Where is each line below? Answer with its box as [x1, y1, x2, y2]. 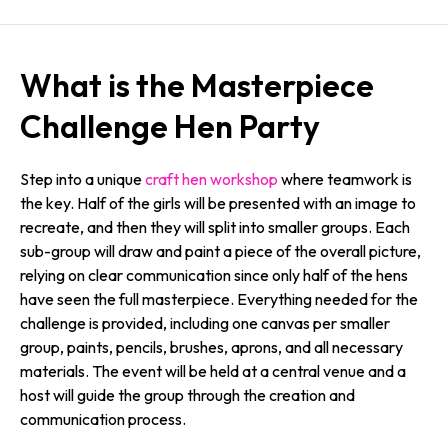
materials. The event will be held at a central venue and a [20, 361, 406, 381]
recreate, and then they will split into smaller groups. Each [20, 217, 410, 237]
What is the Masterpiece [20, 65, 374, 105]
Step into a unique [20, 169, 145, 189]
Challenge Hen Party [20, 106, 320, 146]
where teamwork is [278, 169, 412, 189]
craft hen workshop [145, 169, 278, 189]
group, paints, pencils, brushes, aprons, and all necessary [20, 337, 403, 357]
